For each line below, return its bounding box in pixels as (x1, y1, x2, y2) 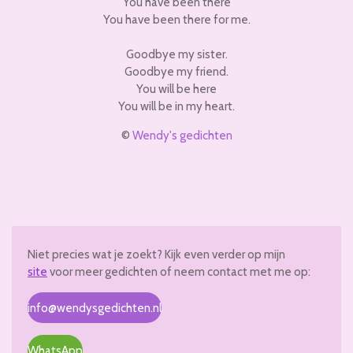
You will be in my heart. (118, 99, 235, 113)
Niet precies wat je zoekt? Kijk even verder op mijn (28, 247, 285, 262)
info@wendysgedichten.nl (28, 300, 162, 315)
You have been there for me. (102, 13, 251, 27)
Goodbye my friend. (124, 65, 229, 79)
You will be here (136, 82, 217, 96)
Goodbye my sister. (125, 47, 228, 61)
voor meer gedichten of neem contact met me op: (47, 265, 310, 279)
